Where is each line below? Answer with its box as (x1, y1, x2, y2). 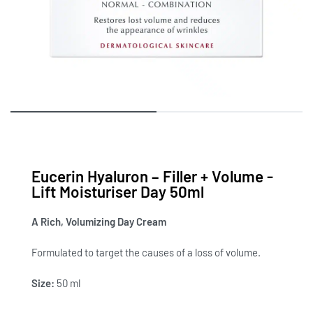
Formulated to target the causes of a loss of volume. (31, 245, 261, 259)
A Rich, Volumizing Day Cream (31, 215, 166, 228)
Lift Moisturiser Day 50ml (31, 182, 204, 201)
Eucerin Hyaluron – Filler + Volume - (31, 166, 273, 186)
